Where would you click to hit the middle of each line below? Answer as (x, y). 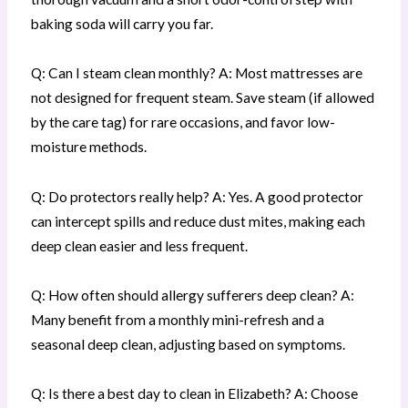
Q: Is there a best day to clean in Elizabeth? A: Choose (194, 393)
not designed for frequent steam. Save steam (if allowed (202, 98)
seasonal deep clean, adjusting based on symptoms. (188, 344)
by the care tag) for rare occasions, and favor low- (183, 122)
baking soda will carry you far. (122, 24)
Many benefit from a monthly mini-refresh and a (177, 319)
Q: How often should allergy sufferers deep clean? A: (192, 295)
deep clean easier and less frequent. (139, 245)
